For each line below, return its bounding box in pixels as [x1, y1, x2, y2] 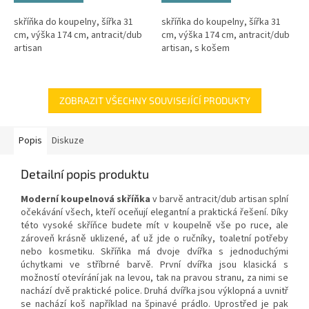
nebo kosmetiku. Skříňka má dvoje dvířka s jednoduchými [21, 244, 288, 259]
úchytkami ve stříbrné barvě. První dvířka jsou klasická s [21, 257, 288, 272]
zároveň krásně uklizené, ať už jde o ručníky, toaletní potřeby [21, 231, 288, 246]
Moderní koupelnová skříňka [21, 192, 152, 206]
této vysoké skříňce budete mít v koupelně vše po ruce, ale [21, 218, 288, 232]
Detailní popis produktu [21, 166, 149, 181]
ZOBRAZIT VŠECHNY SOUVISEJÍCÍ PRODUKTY [59, 94, 250, 106]
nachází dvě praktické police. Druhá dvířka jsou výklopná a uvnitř [21, 283, 288, 298]
